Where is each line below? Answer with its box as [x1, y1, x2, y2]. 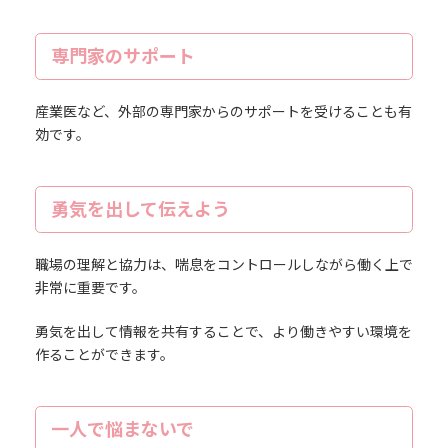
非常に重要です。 [34, 278, 146, 296]
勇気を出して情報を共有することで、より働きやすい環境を [34, 322, 412, 340]
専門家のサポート [50, 44, 195, 67]
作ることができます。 [34, 345, 174, 363]
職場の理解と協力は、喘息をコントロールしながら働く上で [34, 255, 413, 273]
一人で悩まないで [50, 417, 194, 440]
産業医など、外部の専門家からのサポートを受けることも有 [34, 102, 412, 120]
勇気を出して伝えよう [50, 197, 230, 220]
